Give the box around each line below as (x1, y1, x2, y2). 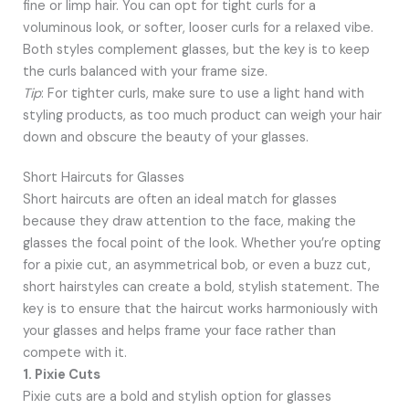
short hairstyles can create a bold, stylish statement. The (22, 278, 380, 296)
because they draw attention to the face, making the (22, 212, 356, 230)
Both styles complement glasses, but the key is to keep (22, 40, 370, 58)
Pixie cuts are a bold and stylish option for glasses (22, 387, 331, 405)
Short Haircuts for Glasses (22, 168, 184, 186)
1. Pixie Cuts (22, 365, 100, 383)
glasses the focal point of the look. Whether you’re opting (22, 234, 381, 252)
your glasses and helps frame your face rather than (22, 321, 336, 340)
